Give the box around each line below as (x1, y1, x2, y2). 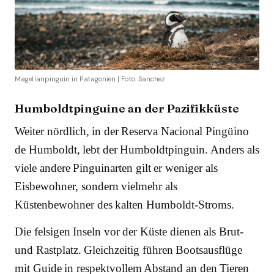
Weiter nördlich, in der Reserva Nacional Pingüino (15, 125, 249, 138)
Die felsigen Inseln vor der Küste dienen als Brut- (15, 225, 243, 239)
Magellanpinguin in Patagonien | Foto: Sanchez (15, 75, 166, 84)
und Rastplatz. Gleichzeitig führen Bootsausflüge (15, 243, 243, 257)
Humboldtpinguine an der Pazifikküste (15, 101, 239, 116)
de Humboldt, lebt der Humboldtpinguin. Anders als (15, 143, 259, 157)
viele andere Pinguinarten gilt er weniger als (15, 161, 218, 175)
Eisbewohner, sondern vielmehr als (15, 180, 177, 193)
